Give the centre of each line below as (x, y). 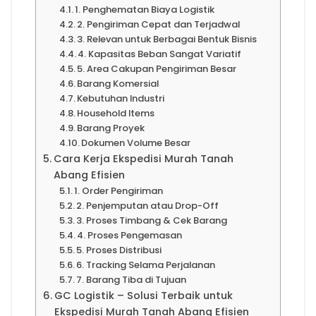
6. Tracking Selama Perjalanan (146, 265)
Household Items (116, 113)
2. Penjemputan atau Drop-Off (148, 206)
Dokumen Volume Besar (136, 143)
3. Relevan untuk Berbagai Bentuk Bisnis (167, 39)
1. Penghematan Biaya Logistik (145, 10)
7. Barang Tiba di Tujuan (132, 280)
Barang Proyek (111, 128)
